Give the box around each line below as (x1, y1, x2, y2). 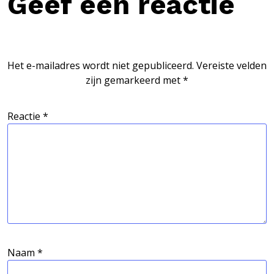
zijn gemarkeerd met (86, 73, 183, 87)
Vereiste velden (196, 58, 267, 72)
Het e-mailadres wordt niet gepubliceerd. (7, 58, 194, 72)
